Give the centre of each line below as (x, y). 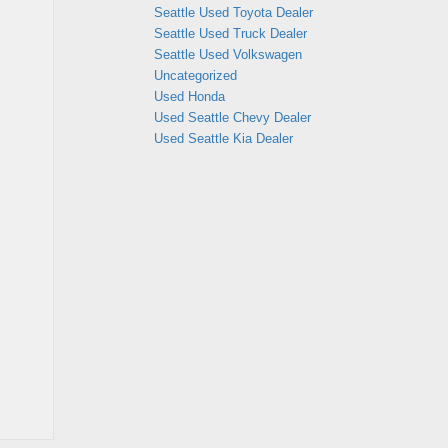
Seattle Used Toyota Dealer (233, 12)
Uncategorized (195, 75)
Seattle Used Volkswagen (228, 54)
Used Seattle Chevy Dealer (232, 117)
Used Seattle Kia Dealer (223, 138)
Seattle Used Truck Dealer (230, 33)
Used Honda (189, 96)
